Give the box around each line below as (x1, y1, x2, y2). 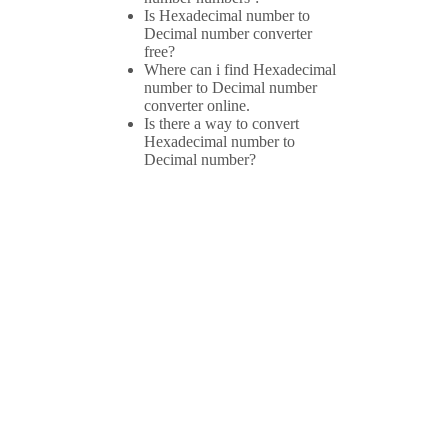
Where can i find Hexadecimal (144, 61, 336, 79)
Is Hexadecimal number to (144, 7, 310, 25)
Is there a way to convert (144, 115, 299, 133)
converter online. (144, 97, 250, 115)
